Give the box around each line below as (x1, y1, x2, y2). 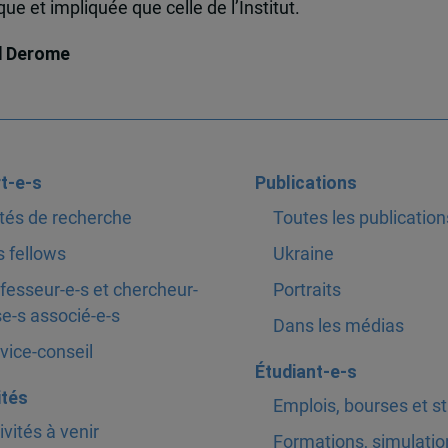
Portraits (272, 279, 341, 300)
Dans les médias (272, 315, 404, 336)
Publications (254, 173, 357, 194)
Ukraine (272, 243, 334, 264)
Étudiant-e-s (254, 361, 357, 382)
